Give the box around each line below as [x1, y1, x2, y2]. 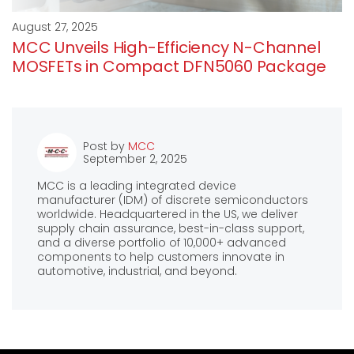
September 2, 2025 [83, 151, 187, 168]
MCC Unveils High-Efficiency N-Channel [12, 36, 321, 59]
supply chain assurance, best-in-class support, [37, 220, 304, 237]
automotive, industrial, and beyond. [37, 263, 237, 280]
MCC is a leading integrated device [37, 178, 236, 194]
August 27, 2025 [12, 19, 98, 36]
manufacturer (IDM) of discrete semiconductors [37, 192, 308, 209]
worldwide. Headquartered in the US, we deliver [37, 206, 298, 223]
